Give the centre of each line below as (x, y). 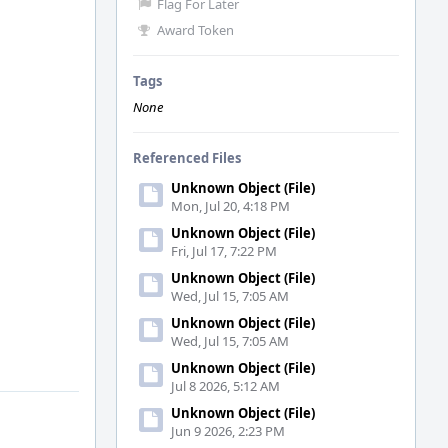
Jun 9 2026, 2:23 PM (228, 431)
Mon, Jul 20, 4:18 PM (230, 206)
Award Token (195, 30)
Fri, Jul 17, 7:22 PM (224, 251)
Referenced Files (187, 158)
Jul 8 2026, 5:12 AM (225, 386)
